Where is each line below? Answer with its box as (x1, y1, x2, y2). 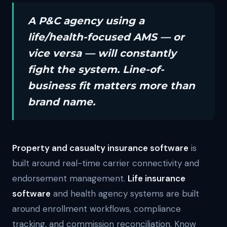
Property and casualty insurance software (12, 142, 188, 154)
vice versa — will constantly (28, 47, 176, 59)
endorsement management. (12, 173, 128, 184)
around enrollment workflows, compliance (12, 203, 181, 214)
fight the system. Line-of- (28, 63, 164, 75)
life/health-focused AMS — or (28, 31, 184, 43)
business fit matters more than (28, 80, 195, 92)
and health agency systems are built (51, 188, 199, 199)
